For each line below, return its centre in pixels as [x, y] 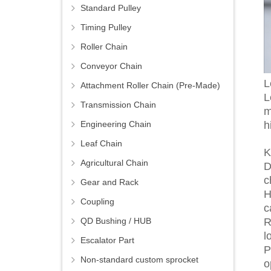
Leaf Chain [101, 144]
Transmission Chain [118, 105]
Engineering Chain [116, 124]
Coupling [97, 202]
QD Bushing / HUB [116, 221]
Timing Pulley [106, 28]
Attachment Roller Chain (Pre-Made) [150, 86]
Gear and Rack [109, 182]
